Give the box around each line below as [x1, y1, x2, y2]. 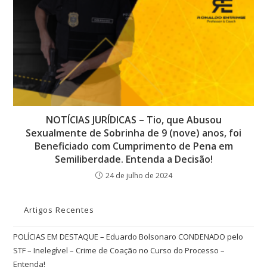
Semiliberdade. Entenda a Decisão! [54, 153, 213, 166]
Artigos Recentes [24, 204, 95, 216]
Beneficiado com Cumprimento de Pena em [34, 139, 233, 153]
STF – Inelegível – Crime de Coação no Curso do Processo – [13, 245, 225, 256]
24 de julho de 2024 [105, 170, 172, 181]
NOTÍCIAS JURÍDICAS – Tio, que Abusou [45, 113, 222, 127]
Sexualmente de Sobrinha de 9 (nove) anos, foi [26, 126, 241, 140]
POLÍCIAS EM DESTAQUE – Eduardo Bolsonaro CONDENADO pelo [13, 231, 244, 243]
